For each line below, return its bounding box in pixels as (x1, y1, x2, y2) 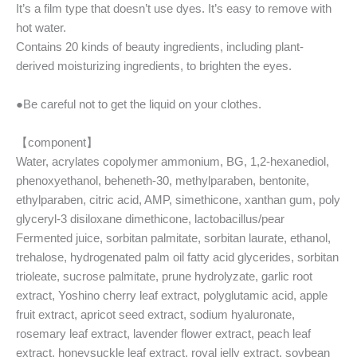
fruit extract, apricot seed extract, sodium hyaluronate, (16, 307, 295, 321)
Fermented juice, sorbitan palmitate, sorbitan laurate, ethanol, (16, 230, 331, 245)
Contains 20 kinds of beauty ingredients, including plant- (16, 39, 304, 53)
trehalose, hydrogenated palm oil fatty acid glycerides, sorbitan (16, 249, 339, 264)
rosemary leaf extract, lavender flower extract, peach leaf (16, 326, 311, 340)
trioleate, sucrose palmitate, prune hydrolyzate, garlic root (16, 269, 312, 283)
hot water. (16, 20, 66, 34)
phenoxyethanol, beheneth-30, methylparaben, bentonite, (16, 173, 309, 187)
